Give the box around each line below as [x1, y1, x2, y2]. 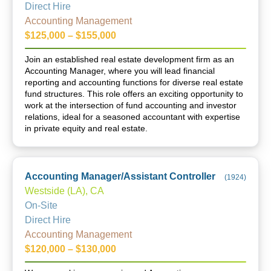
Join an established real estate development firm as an [25, 54, 234, 64]
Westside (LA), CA [25, 186, 104, 196]
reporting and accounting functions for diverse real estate [25, 77, 243, 87]
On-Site [25, 200, 57, 211]
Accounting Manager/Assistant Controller [25, 171, 215, 181]
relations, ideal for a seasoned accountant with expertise [25, 112, 240, 122]
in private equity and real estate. [25, 123, 148, 133]
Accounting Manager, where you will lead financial [25, 66, 215, 76]
